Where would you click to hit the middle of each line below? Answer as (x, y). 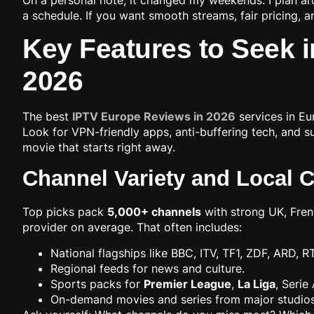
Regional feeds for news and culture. (148, 268)
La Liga (257, 284)
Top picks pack (65, 212)
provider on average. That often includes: (132, 227)
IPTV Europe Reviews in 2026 (154, 116)
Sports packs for (97, 284)
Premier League (187, 284)
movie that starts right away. (99, 147)
